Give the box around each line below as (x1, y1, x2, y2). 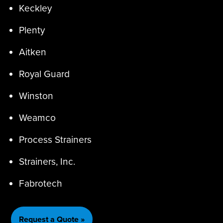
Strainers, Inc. (19, 156, 76, 168)
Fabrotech (19, 178, 63, 190)
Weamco (19, 112, 56, 124)
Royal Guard (19, 68, 70, 80)
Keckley (19, 2, 52, 14)
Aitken (19, 46, 47, 58)
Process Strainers (19, 134, 92, 146)
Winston (19, 90, 54, 102)
